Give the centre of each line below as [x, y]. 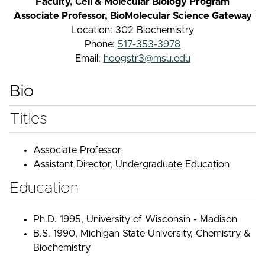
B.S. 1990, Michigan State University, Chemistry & [142, 233]
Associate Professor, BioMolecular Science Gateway [132, 16]
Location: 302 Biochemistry [132, 30]
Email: [89, 59]
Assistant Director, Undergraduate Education [131, 164]
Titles [28, 119]
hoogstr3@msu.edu [147, 59]
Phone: [101, 44]
